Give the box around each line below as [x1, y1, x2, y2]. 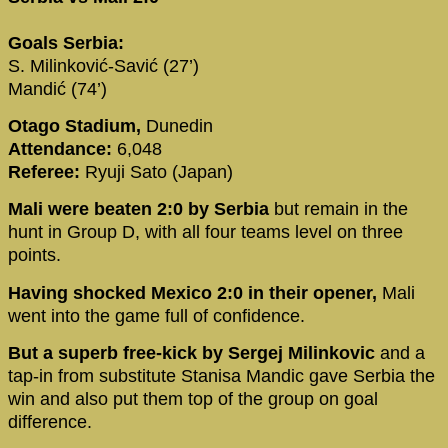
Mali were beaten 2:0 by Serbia [8, 199, 269, 220]
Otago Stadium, [8, 116, 141, 137]
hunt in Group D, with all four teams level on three [8, 222, 403, 243]
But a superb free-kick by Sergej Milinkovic [8, 343, 380, 364]
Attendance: [8, 139, 112, 160]
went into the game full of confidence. [8, 305, 305, 326]
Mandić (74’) [8, 78, 107, 99]
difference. [8, 412, 92, 433]
